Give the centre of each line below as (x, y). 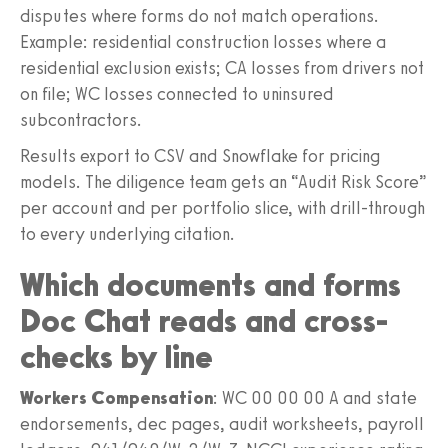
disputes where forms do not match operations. (199, 15)
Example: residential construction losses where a (203, 41)
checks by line (116, 356)
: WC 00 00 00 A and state (315, 397)
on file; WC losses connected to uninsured (177, 93)
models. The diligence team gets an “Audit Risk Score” (223, 181)
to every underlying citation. (127, 233)
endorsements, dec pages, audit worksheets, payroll (222, 423)
